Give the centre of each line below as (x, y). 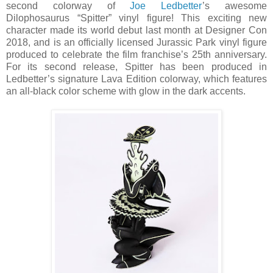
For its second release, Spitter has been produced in (136, 66)
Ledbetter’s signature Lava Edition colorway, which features (136, 79)
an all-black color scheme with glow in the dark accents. (126, 91)
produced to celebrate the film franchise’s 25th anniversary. (136, 54)
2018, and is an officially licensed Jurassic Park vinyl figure (136, 42)
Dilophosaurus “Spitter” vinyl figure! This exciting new (136, 18)
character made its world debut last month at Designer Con (136, 30)
